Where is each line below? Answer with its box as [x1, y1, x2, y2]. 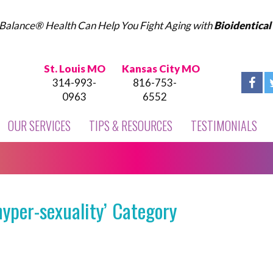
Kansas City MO [122, 62, 200, 75]
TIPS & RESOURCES [89, 116, 172, 135]
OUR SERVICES [8, 116, 71, 135]
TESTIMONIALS [191, 116, 257, 135]
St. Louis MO [43, 62, 105, 75]
